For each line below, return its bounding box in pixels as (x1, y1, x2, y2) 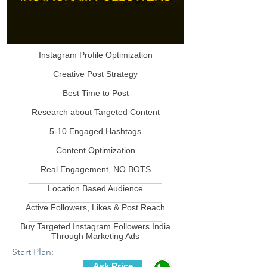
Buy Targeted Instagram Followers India (20, 222, 170, 231)
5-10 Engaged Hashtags (49, 126, 141, 136)
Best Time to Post (62, 88, 129, 98)
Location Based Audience (48, 184, 143, 193)
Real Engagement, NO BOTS (40, 164, 151, 174)
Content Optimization (55, 145, 135, 155)
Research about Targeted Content (31, 107, 160, 117)
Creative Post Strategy (53, 69, 138, 79)
